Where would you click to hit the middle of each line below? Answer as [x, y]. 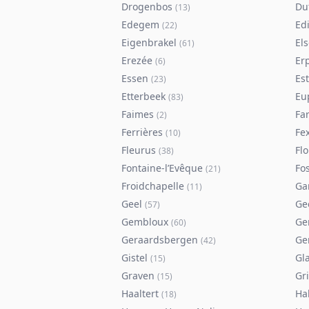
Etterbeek [143, 96]
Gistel [134, 258]
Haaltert [140, 293]
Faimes [138, 114]
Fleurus [139, 150]
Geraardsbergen [160, 240]
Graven [138, 276]
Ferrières [142, 132]
